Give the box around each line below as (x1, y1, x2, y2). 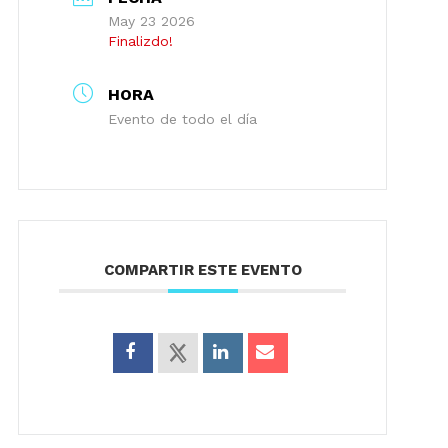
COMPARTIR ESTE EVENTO (103, 261, 302, 279)
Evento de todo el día (108, 111, 258, 127)
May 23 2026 (108, 13, 196, 29)
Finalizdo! (108, 33, 174, 49)
